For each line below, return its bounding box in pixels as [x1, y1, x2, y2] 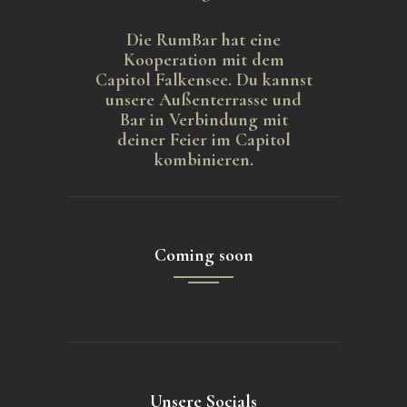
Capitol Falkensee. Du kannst [94, 68, 313, 91]
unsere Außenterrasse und [105, 88, 302, 111]
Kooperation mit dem [123, 48, 284, 71]
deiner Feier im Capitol [116, 128, 291, 151]
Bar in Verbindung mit [119, 108, 288, 131]
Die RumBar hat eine [126, 28, 281, 51]
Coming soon [154, 244, 253, 267]
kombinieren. [154, 148, 253, 171]
